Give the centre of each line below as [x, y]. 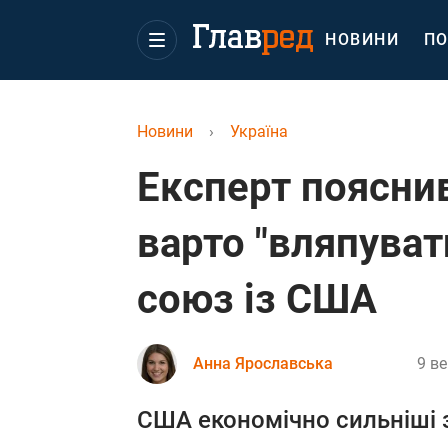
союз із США [257, 299]
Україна [259, 131]
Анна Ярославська [263, 363]
